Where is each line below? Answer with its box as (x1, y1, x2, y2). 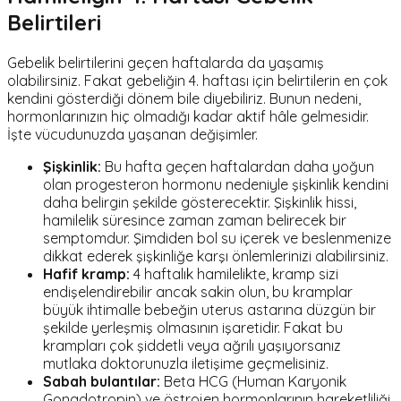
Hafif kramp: (43, 264, 130, 283)
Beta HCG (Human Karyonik (160, 371, 346, 390)
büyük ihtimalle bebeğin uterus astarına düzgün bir (43, 300, 376, 319)
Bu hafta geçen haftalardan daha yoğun (101, 157, 374, 175)
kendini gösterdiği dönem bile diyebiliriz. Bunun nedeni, (7, 89, 361, 107)
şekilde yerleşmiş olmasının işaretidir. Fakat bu (43, 318, 343, 337)
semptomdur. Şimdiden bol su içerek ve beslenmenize (43, 228, 391, 247)
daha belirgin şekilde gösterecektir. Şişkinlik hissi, (43, 192, 356, 211)
